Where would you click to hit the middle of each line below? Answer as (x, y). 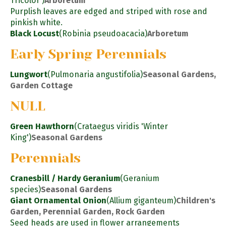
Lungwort (29, 75)
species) (25, 189)
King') (21, 138)
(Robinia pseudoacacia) (103, 34)
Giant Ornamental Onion (58, 200)
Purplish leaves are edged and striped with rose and (109, 12)
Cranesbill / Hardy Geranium (65, 178)
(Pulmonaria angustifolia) (95, 75)
